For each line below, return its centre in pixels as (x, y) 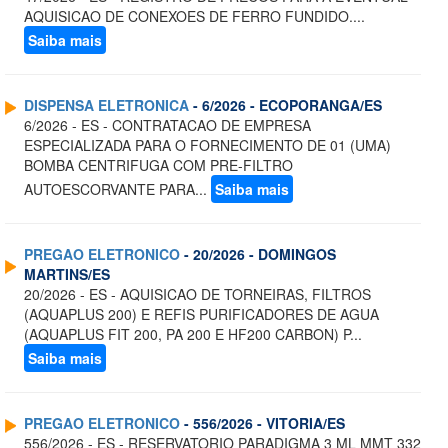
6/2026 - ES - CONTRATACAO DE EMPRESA (167, 125)
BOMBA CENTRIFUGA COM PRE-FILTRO (158, 165)
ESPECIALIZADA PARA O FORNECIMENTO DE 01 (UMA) (207, 145)
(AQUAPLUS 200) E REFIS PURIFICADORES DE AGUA (201, 314)
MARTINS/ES (67, 274)
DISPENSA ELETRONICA (106, 105)
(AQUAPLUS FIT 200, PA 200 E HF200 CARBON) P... (193, 334)
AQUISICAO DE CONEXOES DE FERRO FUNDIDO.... (194, 16)
